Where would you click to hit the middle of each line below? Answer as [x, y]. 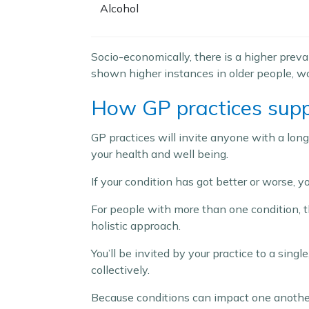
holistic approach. [137, 226]
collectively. [122, 270]
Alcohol [119, 8]
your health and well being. [161, 154]
